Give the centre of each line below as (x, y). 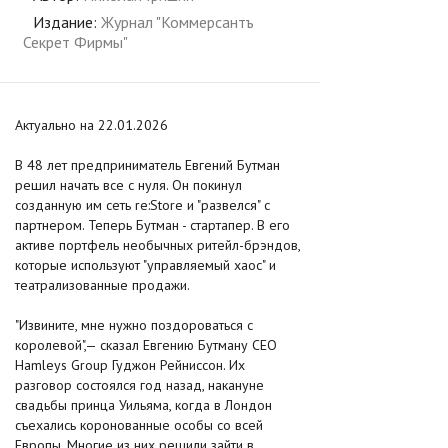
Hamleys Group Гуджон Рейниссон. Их (130, 365)
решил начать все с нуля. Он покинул (128, 185)
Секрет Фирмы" (75, 42)
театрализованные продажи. (102, 285)
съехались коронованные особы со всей (139, 425)
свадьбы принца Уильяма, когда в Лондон (143, 405)
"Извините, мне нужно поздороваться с (134, 325)
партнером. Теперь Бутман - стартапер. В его (152, 225)
